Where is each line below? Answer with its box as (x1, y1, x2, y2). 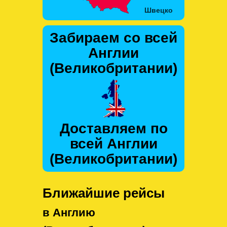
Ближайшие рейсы (43, 185, 165, 201)
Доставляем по (59, 121, 168, 137)
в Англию (43, 206, 95, 219)
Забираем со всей (50, 30, 177, 46)
